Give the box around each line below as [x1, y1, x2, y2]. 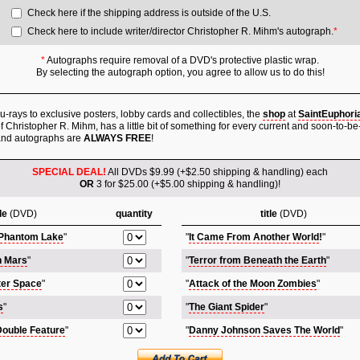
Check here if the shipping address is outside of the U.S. [27, 7, 271, 18]
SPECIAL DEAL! [32, 166, 106, 178]
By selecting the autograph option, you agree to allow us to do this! [35, 67, 325, 78]
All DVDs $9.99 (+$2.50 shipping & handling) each [106, 166, 328, 178]
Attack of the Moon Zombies [189, 278, 317, 289]
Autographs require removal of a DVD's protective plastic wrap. [45, 55, 319, 66]
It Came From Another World [189, 231, 319, 243]
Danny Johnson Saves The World [189, 325, 340, 336]
